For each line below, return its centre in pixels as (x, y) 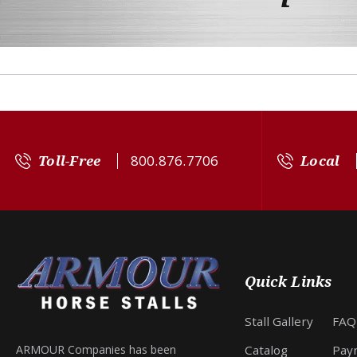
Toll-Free (70, 160)
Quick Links (288, 281)
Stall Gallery (279, 321)
